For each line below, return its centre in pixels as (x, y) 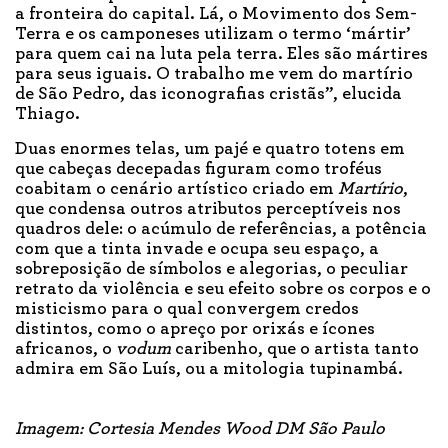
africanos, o (65, 348)
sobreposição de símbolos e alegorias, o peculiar (211, 268)
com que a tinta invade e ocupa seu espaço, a (197, 248)
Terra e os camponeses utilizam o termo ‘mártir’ (212, 33)
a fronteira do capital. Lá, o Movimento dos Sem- (216, 13)
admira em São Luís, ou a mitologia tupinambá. (209, 368)
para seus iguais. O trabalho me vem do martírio (214, 73)
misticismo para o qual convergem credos (187, 308)
